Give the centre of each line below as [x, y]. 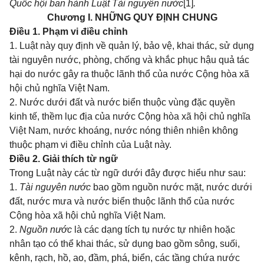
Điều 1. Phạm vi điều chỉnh [69, 32]
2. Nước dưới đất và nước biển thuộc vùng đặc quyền [122, 102]
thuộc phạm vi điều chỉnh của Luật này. [90, 145]
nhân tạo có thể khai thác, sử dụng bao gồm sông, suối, [125, 244]
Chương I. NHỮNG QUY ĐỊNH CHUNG [132, 17]
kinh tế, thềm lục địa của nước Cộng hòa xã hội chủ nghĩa [130, 116]
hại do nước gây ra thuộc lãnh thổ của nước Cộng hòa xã [129, 74]
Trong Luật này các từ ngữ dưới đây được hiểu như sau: [128, 173]
